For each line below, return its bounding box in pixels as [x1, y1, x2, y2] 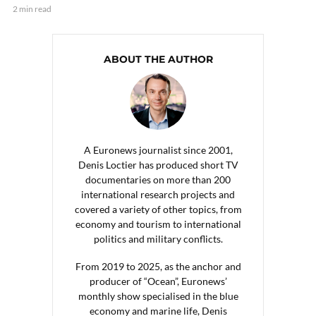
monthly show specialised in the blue [78, 290, 238, 303]
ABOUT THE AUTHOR [103, 53, 213, 66]
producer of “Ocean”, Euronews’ [89, 275, 227, 288]
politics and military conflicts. [93, 233, 223, 245]
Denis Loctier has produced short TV [78, 159, 238, 171]
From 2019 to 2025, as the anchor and [75, 260, 241, 273]
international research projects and [81, 188, 235, 201]
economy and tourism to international [75, 218, 241, 231]
